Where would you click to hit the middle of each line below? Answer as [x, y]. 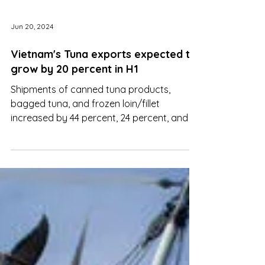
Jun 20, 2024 [32, 52]
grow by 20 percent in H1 [75, 95]
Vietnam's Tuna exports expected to [104, 80]
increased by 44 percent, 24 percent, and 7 [103, 144]
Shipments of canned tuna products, [91, 115]
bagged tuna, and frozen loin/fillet [85, 130]
